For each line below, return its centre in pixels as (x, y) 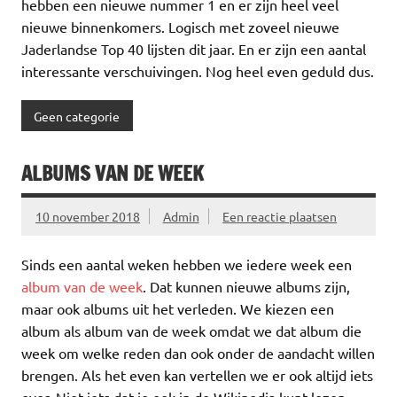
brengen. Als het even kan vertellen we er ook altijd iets (197, 375)
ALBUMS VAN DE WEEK (113, 173)
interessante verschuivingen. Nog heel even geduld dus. (198, 70)
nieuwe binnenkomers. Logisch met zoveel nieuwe (180, 26)
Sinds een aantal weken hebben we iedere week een (187, 265)
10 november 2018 (88, 216)
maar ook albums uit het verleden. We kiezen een (178, 309)
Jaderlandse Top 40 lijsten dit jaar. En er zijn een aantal (194, 48)
